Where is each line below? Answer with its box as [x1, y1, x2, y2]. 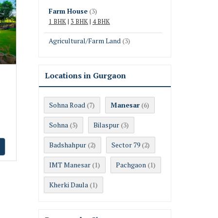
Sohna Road [49, 100, 85, 109]
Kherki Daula [49, 180, 88, 189]
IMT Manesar [49, 160, 91, 169]
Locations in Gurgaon [45, 70, 126, 81]
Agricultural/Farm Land [49, 36, 121, 45]
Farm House [49, 6, 88, 16]
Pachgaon [116, 160, 146, 169]
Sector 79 [111, 140, 140, 149]
